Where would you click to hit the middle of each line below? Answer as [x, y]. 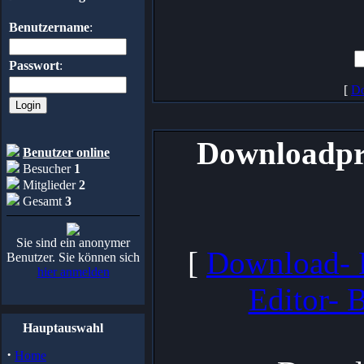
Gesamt [42, 201]
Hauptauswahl [63, 328]
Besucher [47, 169]
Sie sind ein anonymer [73, 243]
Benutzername [49, 27]
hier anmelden [73, 272]
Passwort [34, 65]
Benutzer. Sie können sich [73, 257]
